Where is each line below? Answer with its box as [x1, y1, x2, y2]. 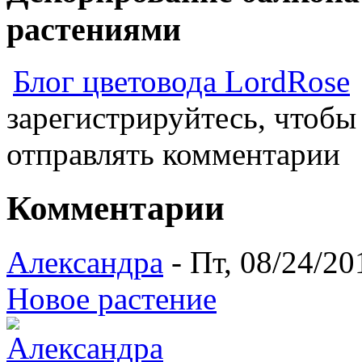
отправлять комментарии [6, 137, 340, 172]
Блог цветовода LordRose [13, 64, 350, 99]
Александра [6, 245, 163, 280]
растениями [6, 11, 181, 48]
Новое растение [6, 281, 217, 317]
